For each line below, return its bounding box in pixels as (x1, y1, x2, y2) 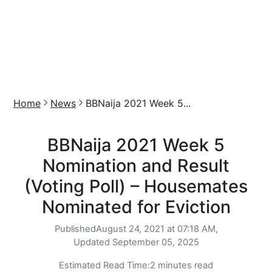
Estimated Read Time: (59, 260, 150, 271)
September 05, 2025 (112, 237, 199, 248)
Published (54, 223, 96, 234)
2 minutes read (150, 260, 213, 271)
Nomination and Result (42, 155, 229, 176)
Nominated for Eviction (41, 196, 231, 217)
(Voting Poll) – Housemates (24, 175, 248, 197)
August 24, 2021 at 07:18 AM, (95, 223, 218, 234)
